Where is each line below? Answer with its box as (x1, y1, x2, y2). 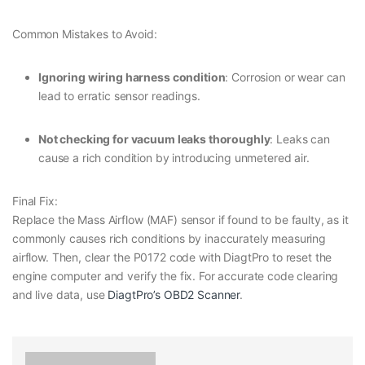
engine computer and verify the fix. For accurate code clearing (12, 269, 339, 284)
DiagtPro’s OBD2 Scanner (108, 288, 240, 302)
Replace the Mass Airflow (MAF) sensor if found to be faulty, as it (12, 213, 349, 227)
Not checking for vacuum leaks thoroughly (38, 132, 270, 147)
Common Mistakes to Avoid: (12, 27, 157, 42)
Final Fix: (12, 194, 58, 209)
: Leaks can (270, 132, 330, 147)
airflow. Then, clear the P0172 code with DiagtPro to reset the (12, 250, 332, 265)
